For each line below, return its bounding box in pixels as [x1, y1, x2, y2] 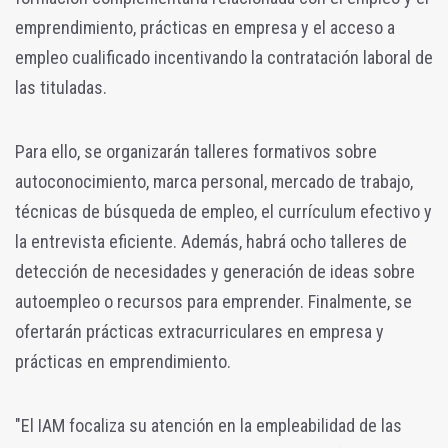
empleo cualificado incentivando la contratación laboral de [15, 46, 433, 68]
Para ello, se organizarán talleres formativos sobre [15, 140, 377, 162]
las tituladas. [15, 76, 107, 98]
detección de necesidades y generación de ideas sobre [15, 260, 415, 282]
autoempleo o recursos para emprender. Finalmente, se [15, 290, 412, 312]
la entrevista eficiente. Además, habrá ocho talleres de [15, 230, 407, 252]
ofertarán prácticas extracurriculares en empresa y [15, 320, 384, 342]
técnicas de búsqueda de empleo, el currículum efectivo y [15, 200, 432, 222]
